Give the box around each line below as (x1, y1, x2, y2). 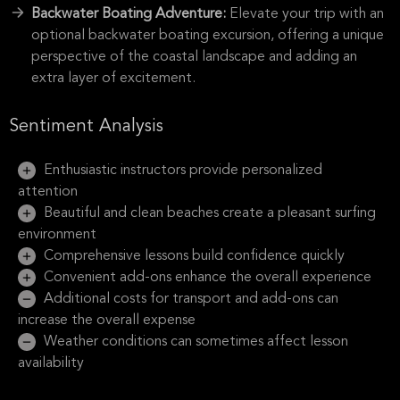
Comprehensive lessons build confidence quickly (40, 249, 345, 263)
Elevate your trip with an (229, 7, 384, 21)
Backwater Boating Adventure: (31, 7, 229, 21)
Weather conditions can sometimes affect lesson (40, 335, 348, 349)
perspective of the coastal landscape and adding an (31, 50, 357, 64)
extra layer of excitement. (31, 71, 196, 86)
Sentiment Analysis (9, 118, 163, 136)
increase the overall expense (18, 313, 196, 328)
